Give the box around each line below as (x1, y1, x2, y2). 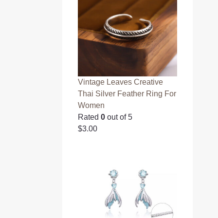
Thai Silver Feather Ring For (78, 89, 177, 98)
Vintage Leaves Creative (78, 77, 163, 86)
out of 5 (105, 112, 133, 121)
